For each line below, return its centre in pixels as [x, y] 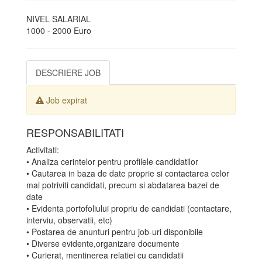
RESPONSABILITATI [75, 132]
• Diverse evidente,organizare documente [103, 243]
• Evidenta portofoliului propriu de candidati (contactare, [129, 208]
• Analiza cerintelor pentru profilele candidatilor [112, 161]
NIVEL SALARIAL [58, 19]
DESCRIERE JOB [68, 73]
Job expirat [65, 100]
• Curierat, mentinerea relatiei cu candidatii [105, 255]
